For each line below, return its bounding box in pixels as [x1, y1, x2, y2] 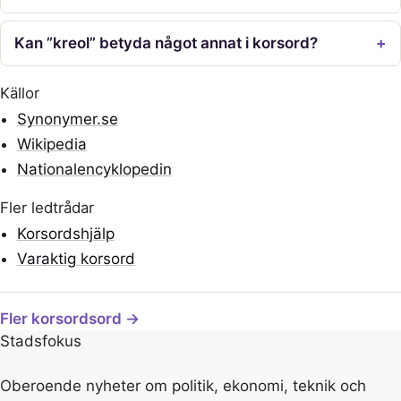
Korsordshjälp [16, 225, 115, 243]
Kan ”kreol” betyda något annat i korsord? [14, 33, 319, 52]
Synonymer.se [16, 109, 118, 128]
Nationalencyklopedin [16, 159, 172, 178]
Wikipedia [16, 134, 87, 153]
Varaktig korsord [16, 250, 135, 269]
